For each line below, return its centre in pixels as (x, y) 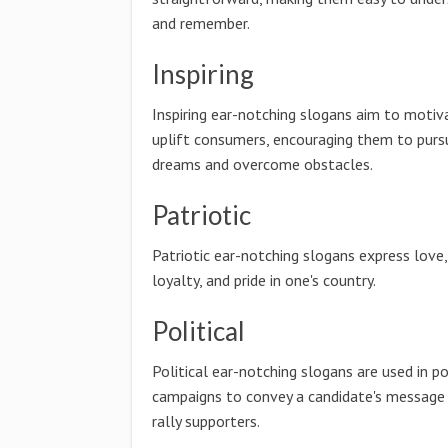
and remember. (201, 23)
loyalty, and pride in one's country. (264, 280)
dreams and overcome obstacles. (262, 164)
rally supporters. (206, 421)
